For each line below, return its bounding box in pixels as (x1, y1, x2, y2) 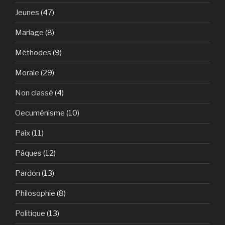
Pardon (15, 169, 40, 178)
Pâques (15, 149, 42, 158)
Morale (15, 68, 39, 78)
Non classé (15, 88, 53, 98)
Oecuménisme (15, 108, 65, 118)
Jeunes (15, 8, 39, 18)
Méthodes (15, 48, 51, 58)
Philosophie (15, 189, 55, 198)
